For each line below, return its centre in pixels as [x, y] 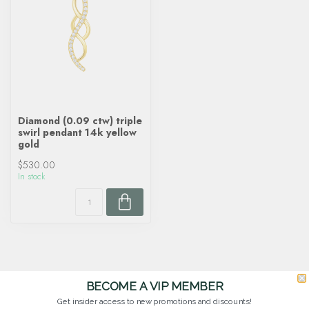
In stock [31, 177]
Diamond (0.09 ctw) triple [80, 121]
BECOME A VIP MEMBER [154, 286]
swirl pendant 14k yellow [77, 132]
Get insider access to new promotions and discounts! [154, 302]
